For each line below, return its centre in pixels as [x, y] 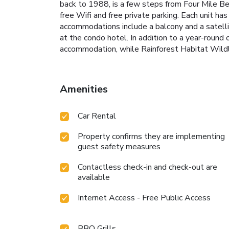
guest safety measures [119, 147]
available [94, 178]
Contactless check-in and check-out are [147, 167]
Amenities [84, 89]
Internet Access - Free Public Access [144, 198]
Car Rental [97, 116]
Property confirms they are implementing [151, 137]
